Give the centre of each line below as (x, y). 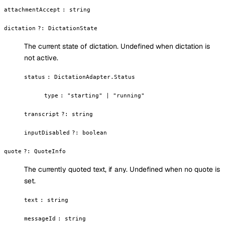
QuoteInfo (50, 151)
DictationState (73, 28)
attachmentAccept (32, 9)
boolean (95, 132)
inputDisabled (47, 132)
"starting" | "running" (106, 95)
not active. (41, 58)
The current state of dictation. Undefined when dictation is (117, 46)
